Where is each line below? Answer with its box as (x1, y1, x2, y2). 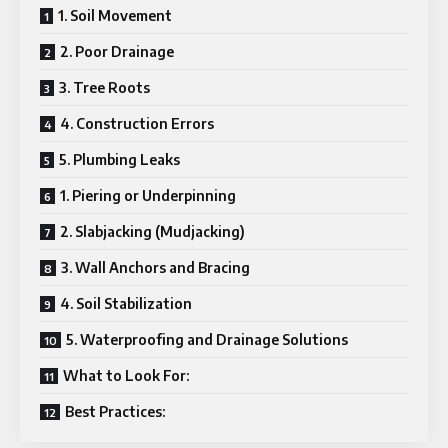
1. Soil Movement (58, 6, 172, 24)
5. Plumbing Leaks (59, 150, 180, 168)
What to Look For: (63, 366, 189, 384)
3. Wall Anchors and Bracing (61, 258, 250, 276)
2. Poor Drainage (60, 42, 174, 60)
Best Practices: (65, 402, 165, 420)
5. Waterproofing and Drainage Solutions (66, 330, 348, 348)
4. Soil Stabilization (60, 294, 192, 312)
